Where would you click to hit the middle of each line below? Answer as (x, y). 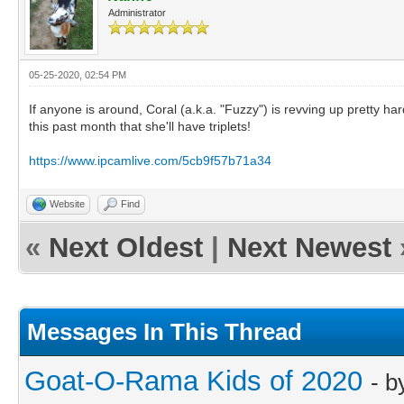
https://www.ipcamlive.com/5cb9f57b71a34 (150, 160)
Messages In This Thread (165, 331)
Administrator (137, 12)
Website (67, 203)
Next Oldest (126, 247)
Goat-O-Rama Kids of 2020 (193, 381)
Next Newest (309, 247)
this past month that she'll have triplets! (140, 126)
